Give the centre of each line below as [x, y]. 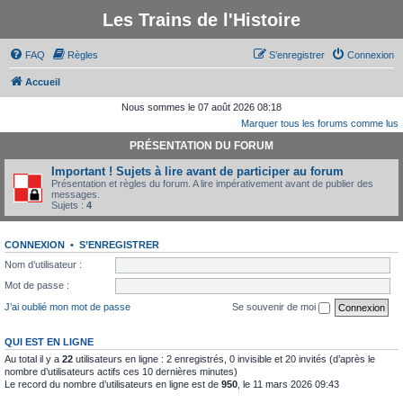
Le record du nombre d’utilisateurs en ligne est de [113, 384]
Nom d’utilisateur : [43, 264]
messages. [76, 194]
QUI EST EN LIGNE [49, 341]
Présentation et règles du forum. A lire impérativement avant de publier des [212, 184]
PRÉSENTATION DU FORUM [201, 146]
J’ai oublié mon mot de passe [67, 306]
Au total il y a [33, 358]
